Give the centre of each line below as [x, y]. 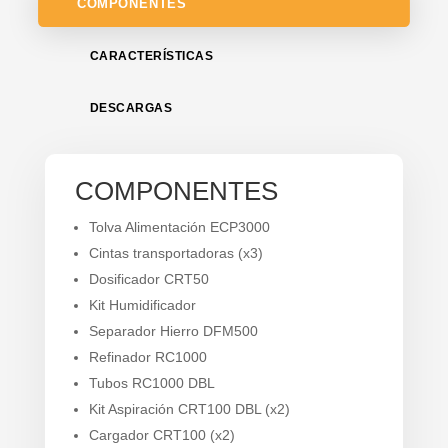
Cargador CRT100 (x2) [161, 434]
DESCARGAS [131, 107]
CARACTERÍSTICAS [151, 55]
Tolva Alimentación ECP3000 [179, 226]
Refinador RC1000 [147, 356]
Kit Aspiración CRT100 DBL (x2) [189, 408]
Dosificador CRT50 [148, 278]
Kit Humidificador [142, 304]
